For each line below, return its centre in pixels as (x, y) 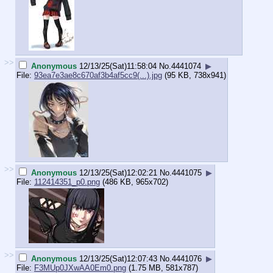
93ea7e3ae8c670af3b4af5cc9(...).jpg (98, 75)
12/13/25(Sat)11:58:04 (118, 66)
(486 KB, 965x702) (134, 182)
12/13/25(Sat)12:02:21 (118, 172)
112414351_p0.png (67, 182)
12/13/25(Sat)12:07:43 (118, 258)
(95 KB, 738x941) (194, 75)
